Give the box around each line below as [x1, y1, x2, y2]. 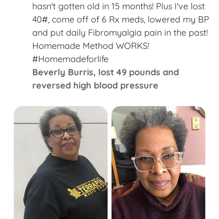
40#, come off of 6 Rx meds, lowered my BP [32, 14, 209, 25]
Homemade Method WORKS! [32, 40, 149, 52]
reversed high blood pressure [32, 80, 158, 91]
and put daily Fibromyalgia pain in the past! [32, 27, 208, 39]
